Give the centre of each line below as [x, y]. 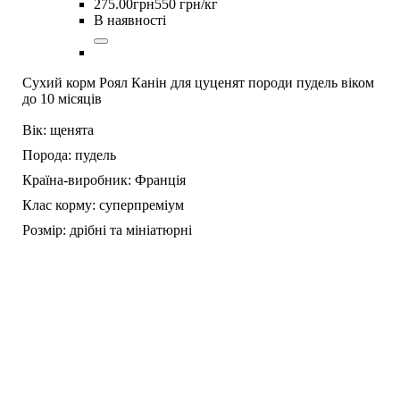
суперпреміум [142, 204]
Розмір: [44, 229]
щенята [72, 129]
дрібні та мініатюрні [131, 229]
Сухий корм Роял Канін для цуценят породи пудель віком [198, 82]
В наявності [130, 20]
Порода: [47, 154]
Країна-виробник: [77, 179]
